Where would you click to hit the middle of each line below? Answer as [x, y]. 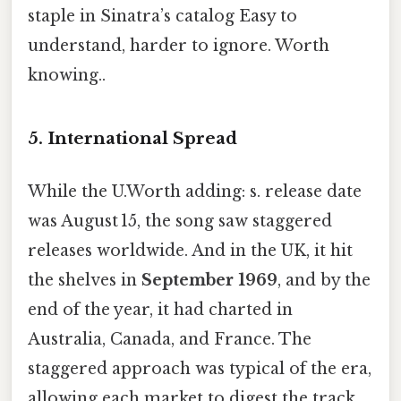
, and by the [324, 281]
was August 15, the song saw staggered [180, 222]
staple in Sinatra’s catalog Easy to [162, 17]
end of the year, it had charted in [160, 310]
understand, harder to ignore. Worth [179, 46]
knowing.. [67, 76]
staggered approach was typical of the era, [200, 369]
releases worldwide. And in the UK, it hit [190, 251]
